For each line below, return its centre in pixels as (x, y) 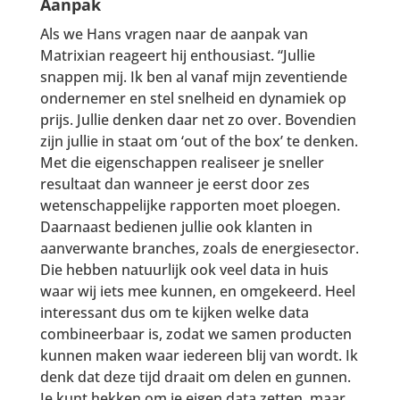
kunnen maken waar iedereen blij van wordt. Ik (199, 356)
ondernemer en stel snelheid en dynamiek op (193, 99)
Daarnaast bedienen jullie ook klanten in (176, 227)
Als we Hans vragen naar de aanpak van (174, 34)
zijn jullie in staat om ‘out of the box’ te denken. (199, 142)
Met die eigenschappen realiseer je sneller (182, 163)
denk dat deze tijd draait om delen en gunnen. (195, 377)
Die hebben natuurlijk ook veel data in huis (184, 270)
